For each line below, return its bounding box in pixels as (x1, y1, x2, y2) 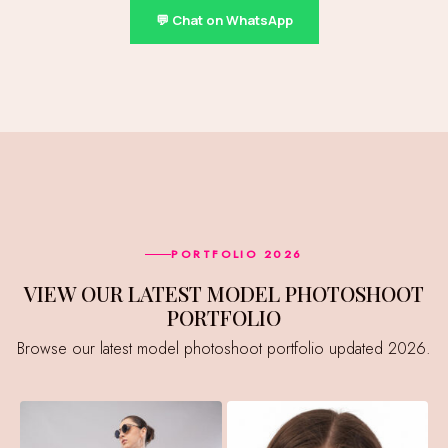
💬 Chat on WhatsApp (155, 11, 293, 29)
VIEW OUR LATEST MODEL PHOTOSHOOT (24, 279, 37, 307)
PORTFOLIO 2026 (171, 246, 303, 262)
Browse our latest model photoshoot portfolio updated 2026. (25, 337, 431, 360)
